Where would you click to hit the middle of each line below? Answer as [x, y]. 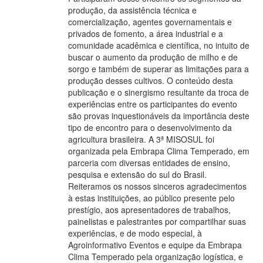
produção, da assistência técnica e [132, 10]
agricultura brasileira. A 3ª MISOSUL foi [141, 139]
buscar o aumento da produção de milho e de [153, 57]
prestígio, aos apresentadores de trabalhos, [149, 209]
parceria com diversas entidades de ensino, [149, 162]
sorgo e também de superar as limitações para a [159, 68]
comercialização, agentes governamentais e [150, 21]
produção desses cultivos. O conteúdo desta [151, 80]
